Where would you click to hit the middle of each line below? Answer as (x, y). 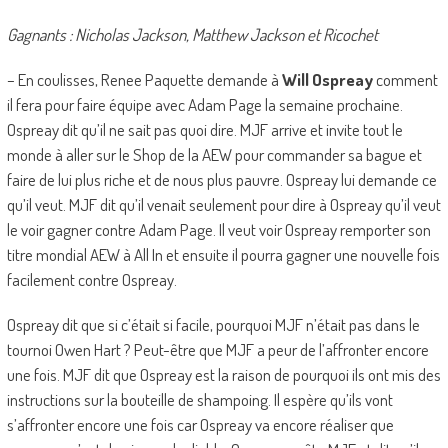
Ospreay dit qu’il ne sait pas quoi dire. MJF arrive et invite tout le (204, 130)
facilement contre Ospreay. (93, 280)
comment (405, 80)
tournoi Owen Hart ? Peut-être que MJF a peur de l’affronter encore (217, 350)
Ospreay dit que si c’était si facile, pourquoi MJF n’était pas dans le (213, 325)
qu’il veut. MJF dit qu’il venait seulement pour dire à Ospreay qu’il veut (223, 205)
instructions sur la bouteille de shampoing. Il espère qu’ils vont (199, 400)
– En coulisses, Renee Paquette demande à (142, 80)
